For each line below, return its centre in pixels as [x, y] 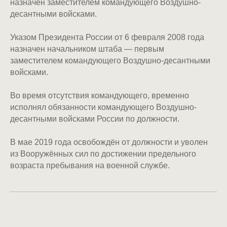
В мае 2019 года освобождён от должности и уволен [109, 142]
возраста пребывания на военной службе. [90, 165]
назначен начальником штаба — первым [87, 49]
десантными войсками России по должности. [95, 119]
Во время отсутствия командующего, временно [100, 96]
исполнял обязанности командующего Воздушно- [103, 107]
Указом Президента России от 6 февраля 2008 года [107, 37]
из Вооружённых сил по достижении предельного [103, 154]
